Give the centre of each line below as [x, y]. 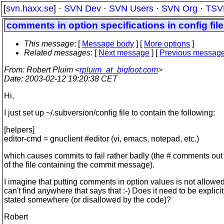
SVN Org [179, 8]
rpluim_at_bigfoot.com [119, 70]
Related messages [57, 53]
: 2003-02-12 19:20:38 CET [69, 79]
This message [49, 44]
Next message [124, 53]
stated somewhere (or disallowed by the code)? [87, 200]
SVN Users [131, 8]
